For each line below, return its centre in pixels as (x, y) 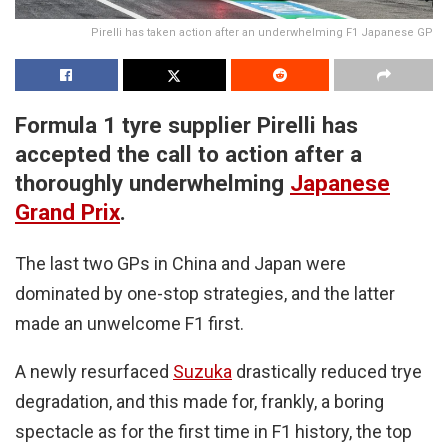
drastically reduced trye (327, 372)
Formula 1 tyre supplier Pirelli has (186, 124)
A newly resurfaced (94, 372)
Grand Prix (67, 211)
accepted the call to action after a (188, 153)
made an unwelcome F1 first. (129, 324)
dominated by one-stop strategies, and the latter (205, 294)
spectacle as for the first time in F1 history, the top (213, 432)
